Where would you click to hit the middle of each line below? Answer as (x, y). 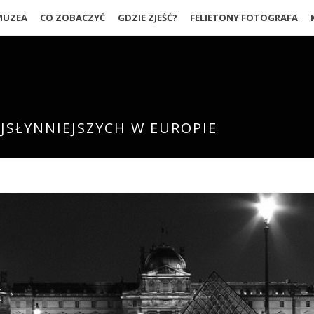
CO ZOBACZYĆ (72, 18)
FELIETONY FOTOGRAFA (244, 18)
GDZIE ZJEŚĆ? (147, 18)
